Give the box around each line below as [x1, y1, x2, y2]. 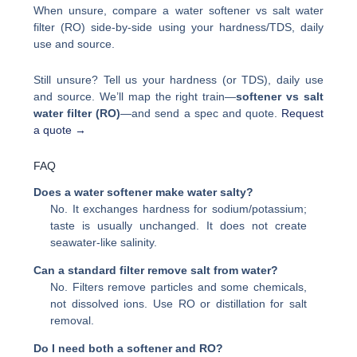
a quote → [33, 124, 87, 137]
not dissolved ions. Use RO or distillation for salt [50, 296, 307, 310]
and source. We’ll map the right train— [33, 90, 237, 104]
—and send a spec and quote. [120, 107, 281, 120]
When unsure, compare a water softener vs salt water [33, 3, 324, 17]
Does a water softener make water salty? [33, 185, 254, 198]
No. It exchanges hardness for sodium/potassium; [50, 202, 307, 215]
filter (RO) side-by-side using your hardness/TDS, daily [33, 20, 324, 33]
